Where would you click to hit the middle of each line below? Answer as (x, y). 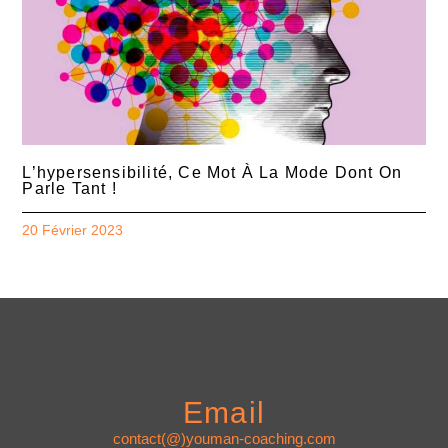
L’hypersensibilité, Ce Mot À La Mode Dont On (212, 173)
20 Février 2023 (73, 230)
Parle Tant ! (69, 189)
